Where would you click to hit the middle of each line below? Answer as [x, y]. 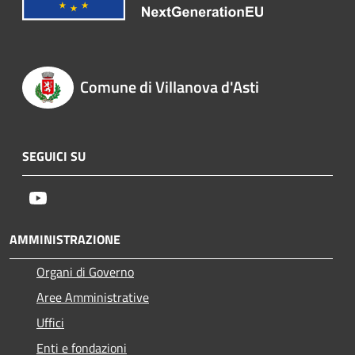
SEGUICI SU [54, 157]
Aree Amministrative [93, 298]
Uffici [50, 323]
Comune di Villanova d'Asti [169, 86]
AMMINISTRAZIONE [65, 240]
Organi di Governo [85, 272]
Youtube [69, 198]
